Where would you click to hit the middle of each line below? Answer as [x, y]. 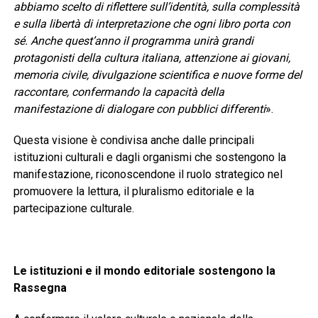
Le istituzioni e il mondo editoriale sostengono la [144, 271]
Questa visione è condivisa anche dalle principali [133, 141]
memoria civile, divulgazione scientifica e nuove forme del [157, 75]
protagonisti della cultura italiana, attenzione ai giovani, [152, 58]
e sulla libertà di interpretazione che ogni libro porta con [152, 24]
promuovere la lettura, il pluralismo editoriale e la [133, 192]
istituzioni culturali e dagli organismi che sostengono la [149, 158]
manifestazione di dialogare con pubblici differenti [139, 109]
